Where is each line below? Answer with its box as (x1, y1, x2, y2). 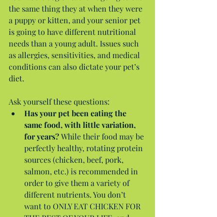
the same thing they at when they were (9, 3, 144, 14)
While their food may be (61, 131, 146, 141)
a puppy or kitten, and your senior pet (9, 15, 142, 25)
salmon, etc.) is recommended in (24, 166, 140, 176)
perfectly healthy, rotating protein (24, 142, 145, 153)
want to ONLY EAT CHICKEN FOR (24, 201, 142, 211)
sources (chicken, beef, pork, (24, 154, 125, 165)
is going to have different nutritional (9, 26, 138, 37)
